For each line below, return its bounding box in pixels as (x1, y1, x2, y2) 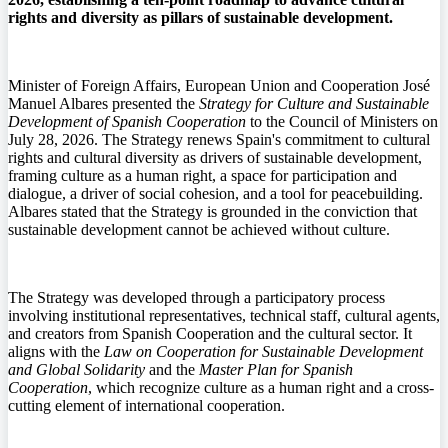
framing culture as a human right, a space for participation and (8, 167, 397, 185)
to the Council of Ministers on (246, 113, 438, 131)
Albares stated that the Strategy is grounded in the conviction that (8, 203, 417, 221)
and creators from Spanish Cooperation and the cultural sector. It (8, 325, 412, 343)
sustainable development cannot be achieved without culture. (8, 221, 390, 239)
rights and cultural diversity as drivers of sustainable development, (8, 149, 422, 167)
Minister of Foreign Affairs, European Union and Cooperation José (8, 77, 430, 95)
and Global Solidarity (8, 361, 145, 379)
